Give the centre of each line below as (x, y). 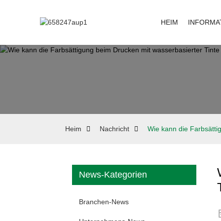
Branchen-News (104, 202)
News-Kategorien (113, 175)
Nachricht (114, 129)
